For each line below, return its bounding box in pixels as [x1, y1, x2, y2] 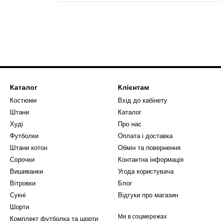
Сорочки [10, 156, 35, 163]
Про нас [118, 120, 142, 128]
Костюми [10, 97, 37, 104]
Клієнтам [118, 83, 149, 91]
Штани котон [10, 144, 47, 151]
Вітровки [10, 180, 36, 187]
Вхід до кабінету [118, 97, 167, 104]
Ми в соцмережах [118, 213, 167, 220]
